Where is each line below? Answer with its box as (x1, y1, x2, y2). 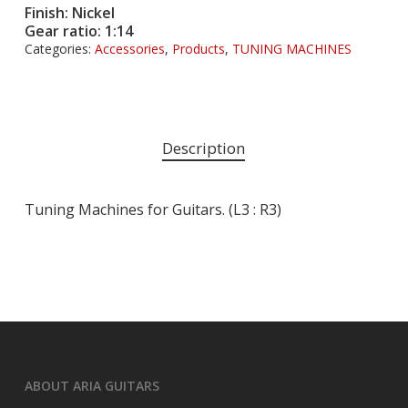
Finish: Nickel (24, 3, 115, 24)
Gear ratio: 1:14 (24, 21, 133, 42)
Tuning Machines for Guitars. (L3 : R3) (24, 199, 281, 220)
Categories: (24, 40, 95, 58)
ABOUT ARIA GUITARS (24, 377, 159, 395)
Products (171, 40, 225, 58)
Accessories (94, 40, 165, 58)
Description (162, 138, 246, 159)
